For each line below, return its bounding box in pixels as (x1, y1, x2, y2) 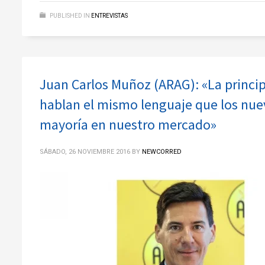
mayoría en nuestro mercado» (40, 115, 216, 134)
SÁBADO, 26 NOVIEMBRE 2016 (40, 148, 130, 156)
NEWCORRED (142, 148, 182, 156)
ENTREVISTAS (91, 12, 128, 20)
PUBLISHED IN (50, 12, 90, 20)
